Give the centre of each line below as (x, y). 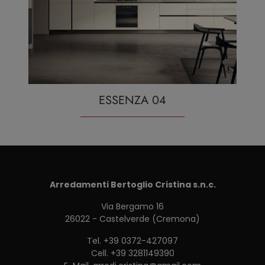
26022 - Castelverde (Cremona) (132, 219)
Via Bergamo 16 (132, 207)
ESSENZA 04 (132, 101)
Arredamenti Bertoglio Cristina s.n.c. (132, 185)
